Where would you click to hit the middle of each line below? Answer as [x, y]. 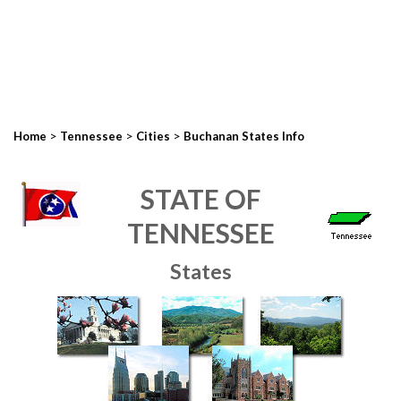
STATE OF [200, 199]
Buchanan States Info [244, 136]
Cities [153, 136]
